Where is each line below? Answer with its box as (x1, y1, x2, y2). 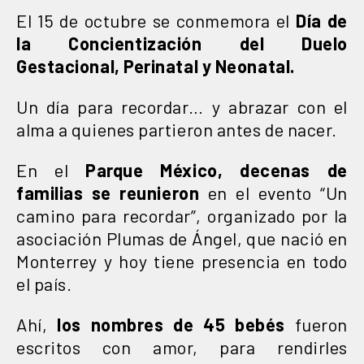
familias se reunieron (16, 181, 200, 203)
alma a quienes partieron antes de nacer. (16, 118, 337, 140)
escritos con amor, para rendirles (16, 336, 348, 357)
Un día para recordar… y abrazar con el (16, 95, 348, 117)
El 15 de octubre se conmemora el (16, 9, 297, 31)
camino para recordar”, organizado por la (16, 204, 348, 226)
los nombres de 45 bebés (57, 313, 285, 335)
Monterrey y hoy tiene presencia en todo (16, 249, 348, 271)
